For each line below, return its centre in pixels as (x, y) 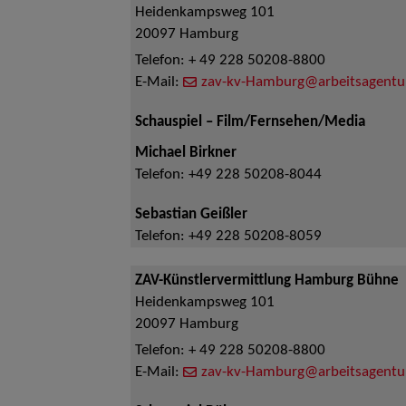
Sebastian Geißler (191, 215)
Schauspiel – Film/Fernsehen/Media (250, 122)
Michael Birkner (186, 153)
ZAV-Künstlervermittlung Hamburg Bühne (267, 281)
